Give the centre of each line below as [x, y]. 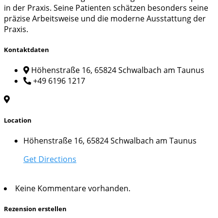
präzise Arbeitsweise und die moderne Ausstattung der [105, 18]
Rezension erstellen [35, 209]
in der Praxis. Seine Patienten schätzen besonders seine [106, 8]
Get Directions [50, 159]
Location [18, 120]
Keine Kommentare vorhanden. [73, 188]
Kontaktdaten [27, 50]
